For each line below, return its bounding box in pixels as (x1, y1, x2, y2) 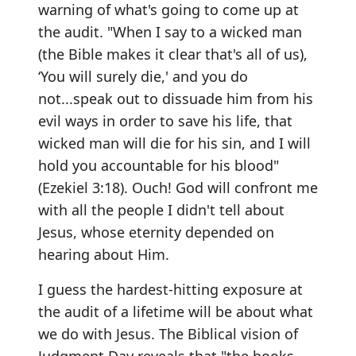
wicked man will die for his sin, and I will (38, 133, 311, 153)
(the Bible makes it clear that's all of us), (38, 44, 308, 64)
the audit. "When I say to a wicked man (38, 22, 302, 41)
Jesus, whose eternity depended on (38, 222, 274, 242)
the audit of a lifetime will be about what (38, 302, 313, 321)
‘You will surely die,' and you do (38, 67, 248, 86)
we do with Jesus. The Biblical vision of (38, 324, 298, 343)
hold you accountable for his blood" (38, 156, 279, 175)
